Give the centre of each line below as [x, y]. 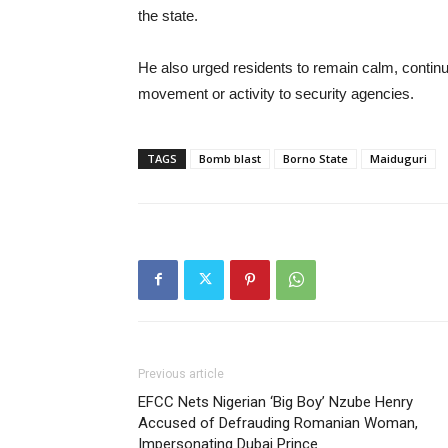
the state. [168, 15]
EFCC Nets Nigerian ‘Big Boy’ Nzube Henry [275, 401]
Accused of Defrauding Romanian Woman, [278, 422]
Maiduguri [398, 158]
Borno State [315, 158]
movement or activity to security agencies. [276, 93]
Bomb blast [230, 158]
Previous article [181, 373]
